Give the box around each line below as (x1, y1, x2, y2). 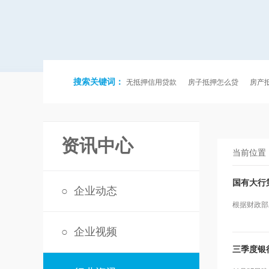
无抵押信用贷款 (126, 78, 177, 86)
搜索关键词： (73, 77, 126, 86)
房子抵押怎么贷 (188, 78, 238, 86)
